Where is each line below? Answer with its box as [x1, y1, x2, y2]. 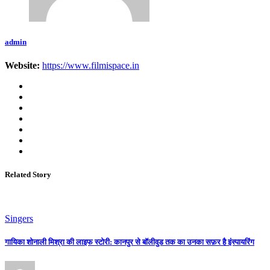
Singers [5, 213, 33, 224]
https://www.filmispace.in [42, 60, 139, 71]
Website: [5, 60, 40, 71]
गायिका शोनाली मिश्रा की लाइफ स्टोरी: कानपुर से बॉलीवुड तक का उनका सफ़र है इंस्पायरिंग [5, 237, 254, 247]
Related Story [5, 170, 51, 180]
